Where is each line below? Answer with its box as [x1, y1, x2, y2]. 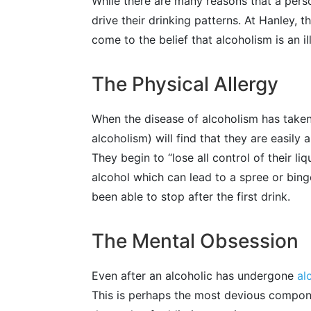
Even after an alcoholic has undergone [92, 269, 297, 283]
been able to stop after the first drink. [92, 190, 290, 204]
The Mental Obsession [92, 229, 299, 253]
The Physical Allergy [92, 72, 278, 96]
